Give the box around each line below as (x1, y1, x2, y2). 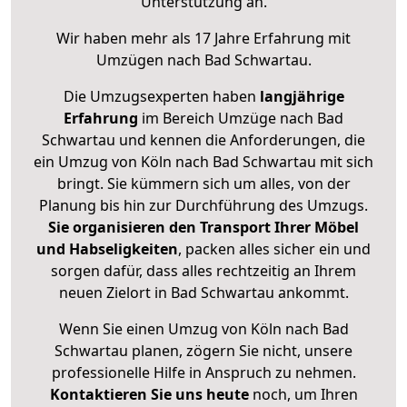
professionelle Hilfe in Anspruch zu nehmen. (51, 362, 356, 383)
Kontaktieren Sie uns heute (49, 384, 249, 405)
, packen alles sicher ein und (178, 239, 371, 260)
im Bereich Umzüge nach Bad (138, 108, 343, 129)
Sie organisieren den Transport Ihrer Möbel (48, 217, 359, 238)
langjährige (259, 86, 344, 107)
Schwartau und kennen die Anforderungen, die (42, 130, 365, 151)
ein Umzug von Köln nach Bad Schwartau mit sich (34, 152, 373, 173)
